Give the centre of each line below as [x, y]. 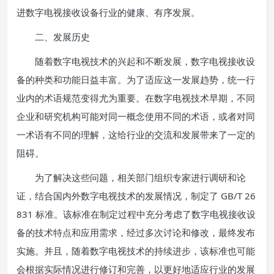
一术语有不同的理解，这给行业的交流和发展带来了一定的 [136, 135]
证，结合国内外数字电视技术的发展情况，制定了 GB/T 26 [136, 196]
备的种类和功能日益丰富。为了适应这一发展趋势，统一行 [136, 80]
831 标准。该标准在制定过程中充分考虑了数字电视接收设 [136, 214]
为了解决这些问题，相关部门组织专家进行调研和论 [131, 177]
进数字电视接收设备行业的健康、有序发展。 [108, 12]
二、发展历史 [53, 37]
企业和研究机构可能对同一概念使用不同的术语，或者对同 [136, 116]
